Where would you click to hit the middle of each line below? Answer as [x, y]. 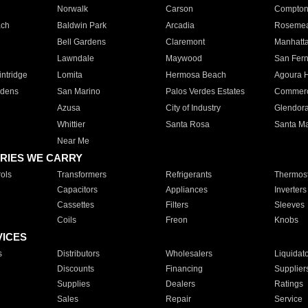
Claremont [185, 42]
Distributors [78, 254]
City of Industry [193, 108]
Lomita [69, 75]
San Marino [78, 91]
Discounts [75, 269]
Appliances [186, 190]
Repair [178, 299]
